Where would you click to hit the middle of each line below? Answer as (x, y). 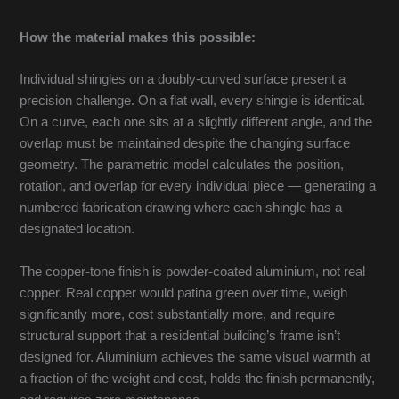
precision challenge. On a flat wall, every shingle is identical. (193, 101)
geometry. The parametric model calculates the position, (182, 165)
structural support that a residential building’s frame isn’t (180, 335)
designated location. (77, 229)
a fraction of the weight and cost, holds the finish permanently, (198, 378)
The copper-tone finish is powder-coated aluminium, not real (193, 271)
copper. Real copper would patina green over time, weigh (184, 293)
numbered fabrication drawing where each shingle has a (181, 208)
